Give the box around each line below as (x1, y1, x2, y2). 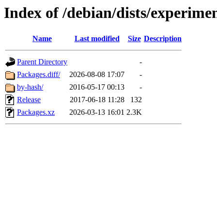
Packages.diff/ (17, 70, 60, 79)
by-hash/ (17, 83, 43, 92)
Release (17, 95, 41, 104)
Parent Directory (17, 58, 67, 66)
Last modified (74, 34, 120, 43)
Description (144, 34, 182, 43)
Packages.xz (17, 108, 55, 117)
